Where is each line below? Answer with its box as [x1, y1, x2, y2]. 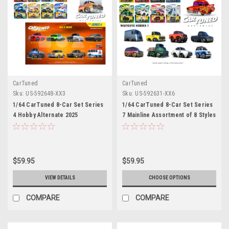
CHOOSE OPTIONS [148, 174, 190, 180]
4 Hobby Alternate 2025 [13, 111, 78, 119]
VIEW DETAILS [44, 174, 75, 180]
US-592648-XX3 [26, 89, 66, 97]
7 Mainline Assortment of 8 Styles [122, 111, 216, 119]
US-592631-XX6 [135, 89, 175, 97]
